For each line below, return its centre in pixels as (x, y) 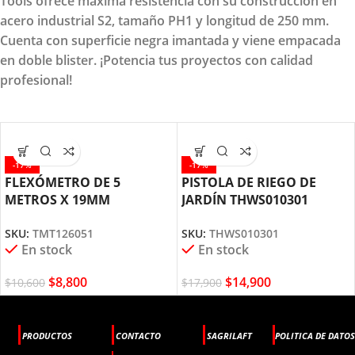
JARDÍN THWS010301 (245, 199)
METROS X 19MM (57, 199)
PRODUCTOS (48, 336)
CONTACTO (138, 336)
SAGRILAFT (229, 336)
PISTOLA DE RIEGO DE (249, 182)
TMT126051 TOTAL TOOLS (84, 217)
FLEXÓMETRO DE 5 (63, 182)
